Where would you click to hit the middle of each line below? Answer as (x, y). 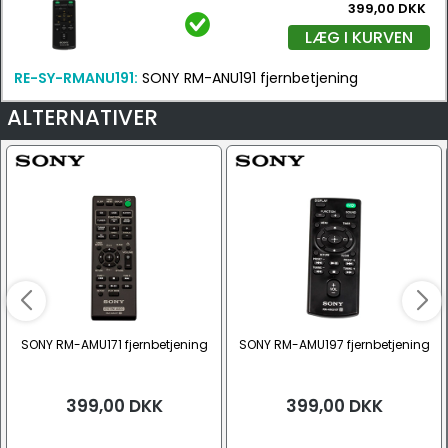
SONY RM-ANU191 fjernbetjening (248, 78)
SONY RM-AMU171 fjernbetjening (114, 344)
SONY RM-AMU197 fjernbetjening (334, 344)
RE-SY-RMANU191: (76, 78)
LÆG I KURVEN (359, 37)
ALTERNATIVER (82, 117)
